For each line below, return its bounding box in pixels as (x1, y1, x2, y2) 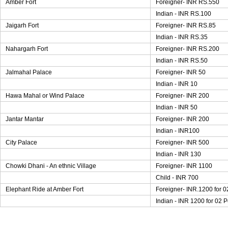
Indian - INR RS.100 (156, 10, 211, 17)
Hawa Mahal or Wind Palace (6, 92, 84, 99)
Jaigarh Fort (6, 22, 39, 29)
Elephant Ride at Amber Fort (6, 186, 83, 193)
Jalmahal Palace (6, 69, 52, 76)
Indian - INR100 (156, 127, 199, 134)
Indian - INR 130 (156, 151, 201, 158)
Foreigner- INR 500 (156, 139, 209, 146)
